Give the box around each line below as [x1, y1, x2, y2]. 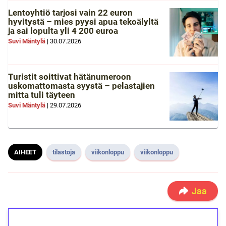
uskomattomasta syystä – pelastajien [8, 80, 155, 91]
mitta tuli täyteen [8, 89, 75, 100]
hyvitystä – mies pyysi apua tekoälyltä [8, 16, 158, 27]
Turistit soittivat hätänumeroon [8, 71, 131, 82]
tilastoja [52, 148, 75, 156]
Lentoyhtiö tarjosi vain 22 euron [8, 7, 133, 18]
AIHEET [14, 148, 36, 156]
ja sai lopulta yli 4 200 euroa [8, 25, 118, 36]
